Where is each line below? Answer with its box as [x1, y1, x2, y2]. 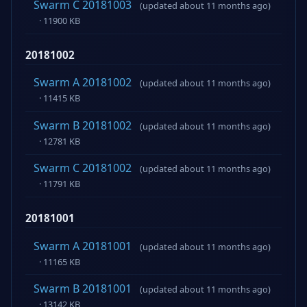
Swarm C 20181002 [34, 160, 132, 176]
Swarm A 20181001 [34, 238, 132, 254]
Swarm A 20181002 [34, 75, 132, 90]
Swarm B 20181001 [34, 281, 132, 297]
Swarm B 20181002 [34, 117, 132, 133]
